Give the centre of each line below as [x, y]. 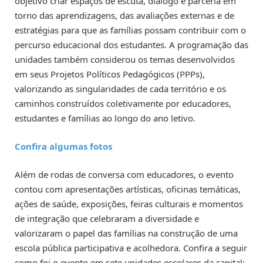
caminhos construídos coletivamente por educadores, [123, 103]
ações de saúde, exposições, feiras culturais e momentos [129, 203]
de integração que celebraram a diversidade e [107, 218]
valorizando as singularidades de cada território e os [120, 88]
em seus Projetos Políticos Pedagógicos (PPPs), [110, 74]
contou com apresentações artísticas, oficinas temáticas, [128, 189]
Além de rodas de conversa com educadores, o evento [124, 174]
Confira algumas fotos [63, 146]
